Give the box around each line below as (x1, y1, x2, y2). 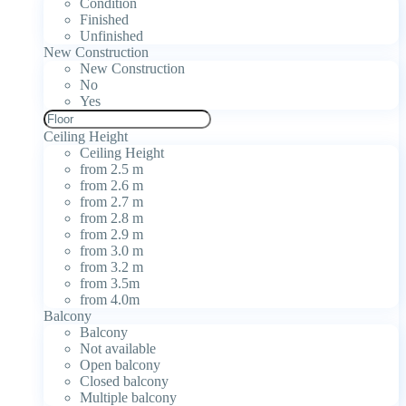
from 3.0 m (80, 242, 143, 258)
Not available (80, 340, 156, 356)
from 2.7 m (80, 193, 143, 209)
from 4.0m (80, 291, 140, 307)
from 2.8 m (80, 209, 143, 226)
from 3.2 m (80, 258, 143, 275)
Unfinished (80, 27, 143, 43)
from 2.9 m (80, 226, 143, 242)
